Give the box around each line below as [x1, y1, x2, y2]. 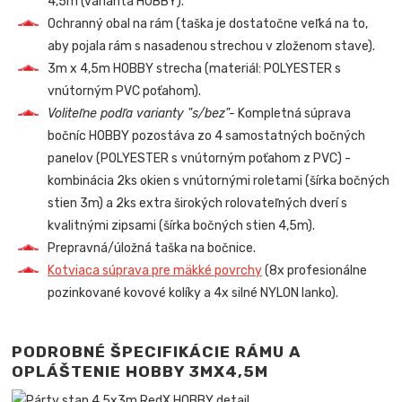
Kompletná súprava [235, 106, 352, 122]
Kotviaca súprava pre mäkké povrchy [48, 263, 263, 279]
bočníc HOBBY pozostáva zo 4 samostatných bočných [48, 128, 366, 144]
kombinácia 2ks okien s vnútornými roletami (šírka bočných [48, 173, 390, 189]
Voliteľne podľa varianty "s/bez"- [48, 106, 236, 122]
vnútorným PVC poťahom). [48, 83, 202, 100]
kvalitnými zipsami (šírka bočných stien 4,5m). [48, 218, 316, 234]
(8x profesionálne [262, 263, 368, 279]
